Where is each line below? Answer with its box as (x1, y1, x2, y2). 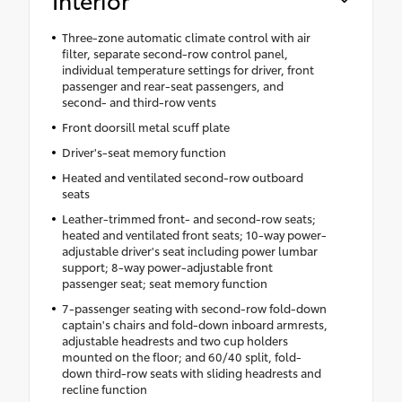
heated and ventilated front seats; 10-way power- (61, 226, 327, 243)
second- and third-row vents (61, 93, 216, 110)
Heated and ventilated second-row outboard (61, 169, 303, 186)
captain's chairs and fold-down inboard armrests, (61, 316, 328, 333)
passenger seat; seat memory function (61, 275, 267, 292)
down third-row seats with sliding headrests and (61, 364, 321, 381)
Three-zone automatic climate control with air (61, 29, 310, 46)
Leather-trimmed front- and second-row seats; (61, 210, 316, 227)
